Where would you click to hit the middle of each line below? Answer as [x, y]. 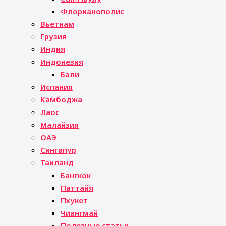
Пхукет [74, 200]
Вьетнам [57, 24]
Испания [56, 87]
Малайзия [60, 125]
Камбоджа [61, 99]
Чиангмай [79, 213]
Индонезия [62, 62]
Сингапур [58, 150]
